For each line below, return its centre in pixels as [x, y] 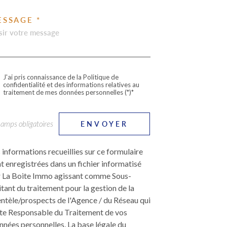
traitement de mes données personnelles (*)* [68, 92]
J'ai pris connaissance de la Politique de [61, 77]
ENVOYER [105, 124]
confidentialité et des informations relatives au [71, 84]
